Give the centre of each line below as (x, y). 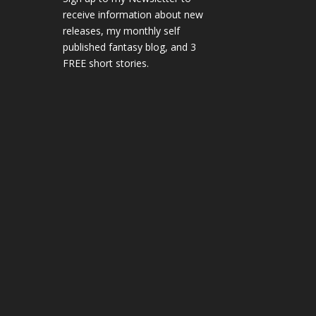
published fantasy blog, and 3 (130, 47)
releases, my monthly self (122, 31)
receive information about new (133, 15)
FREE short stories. (106, 63)
